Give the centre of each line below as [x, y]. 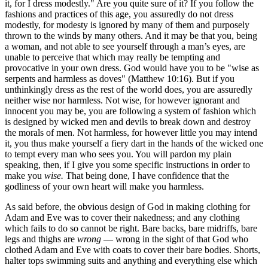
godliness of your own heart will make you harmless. [104, 186]
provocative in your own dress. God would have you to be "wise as [132, 68]
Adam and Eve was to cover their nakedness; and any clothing [122, 217]
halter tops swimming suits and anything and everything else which [131, 260]
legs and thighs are [41, 239]
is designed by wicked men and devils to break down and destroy [128, 121]
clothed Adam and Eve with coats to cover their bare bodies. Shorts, [133, 249]
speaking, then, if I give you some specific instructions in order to [127, 165]
